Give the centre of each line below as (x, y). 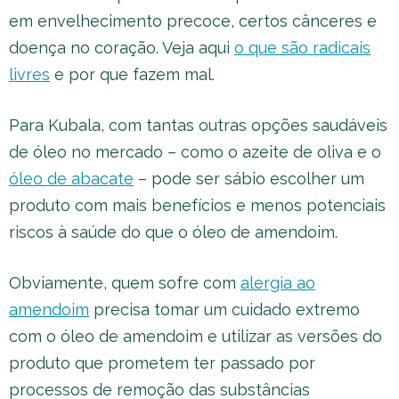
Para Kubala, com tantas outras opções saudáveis (198, 125)
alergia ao (278, 282)
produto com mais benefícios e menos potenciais (197, 205)
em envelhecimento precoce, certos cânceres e (193, 20)
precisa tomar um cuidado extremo (224, 309)
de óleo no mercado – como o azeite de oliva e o (195, 151)
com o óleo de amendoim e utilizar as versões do (195, 336)
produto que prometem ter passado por (162, 362)
